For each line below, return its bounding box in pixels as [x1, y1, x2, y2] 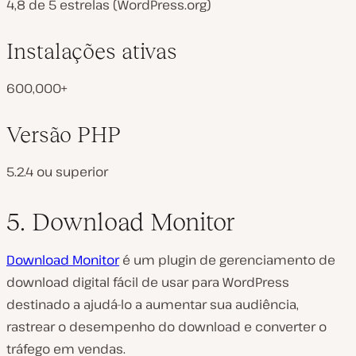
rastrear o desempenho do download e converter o [6, 317, 327, 335]
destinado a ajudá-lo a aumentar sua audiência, [6, 295, 299, 313]
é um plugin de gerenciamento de [119, 250, 335, 269]
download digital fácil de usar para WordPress [6, 273, 289, 291]
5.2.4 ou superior [6, 162, 108, 180]
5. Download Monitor [6, 207, 235, 236]
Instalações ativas [6, 38, 177, 64]
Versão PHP [6, 122, 121, 147]
